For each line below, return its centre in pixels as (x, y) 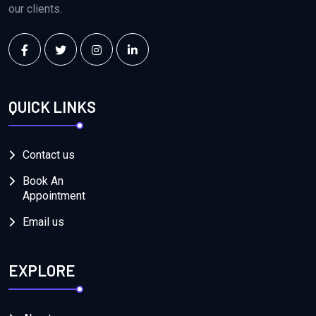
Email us (43, 222)
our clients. (35, 8)
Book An (43, 181)
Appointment (54, 196)
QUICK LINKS (52, 107)
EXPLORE (42, 271)
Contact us (49, 155)
